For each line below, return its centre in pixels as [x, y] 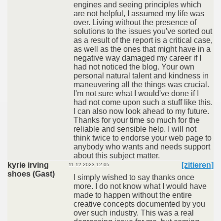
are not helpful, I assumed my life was [139, 14]
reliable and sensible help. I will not [135, 129]
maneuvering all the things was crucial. [141, 85]
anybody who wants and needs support [142, 147]
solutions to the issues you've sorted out [143, 31]
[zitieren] [198, 165]
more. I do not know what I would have [140, 186]
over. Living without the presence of [135, 22]
